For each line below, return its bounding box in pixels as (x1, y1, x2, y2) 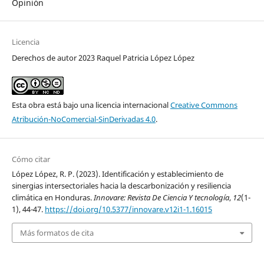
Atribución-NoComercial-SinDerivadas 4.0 (11, 113, 156, 124)
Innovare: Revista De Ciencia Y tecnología (93, 192, 229, 203)
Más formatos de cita (19, 227, 94, 239)
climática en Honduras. (11, 192, 94, 203)
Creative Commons (170, 99, 237, 110)
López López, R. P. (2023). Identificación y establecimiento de (11, 168, 223, 179)
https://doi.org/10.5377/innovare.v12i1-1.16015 (44, 203, 212, 214)
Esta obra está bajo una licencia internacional (11, 99, 170, 110)
